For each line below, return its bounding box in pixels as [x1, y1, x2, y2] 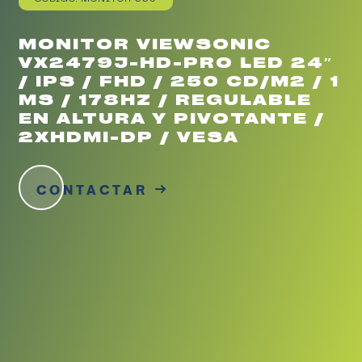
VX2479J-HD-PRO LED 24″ [19, 51, 334, 73]
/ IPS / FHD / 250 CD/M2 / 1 [19, 69, 340, 91]
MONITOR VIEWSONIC [19, 32, 272, 54]
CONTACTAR [36, 181, 149, 198]
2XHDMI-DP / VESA [19, 125, 240, 147]
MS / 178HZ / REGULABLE [19, 88, 313, 110]
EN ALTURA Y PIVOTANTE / [19, 107, 326, 128]
